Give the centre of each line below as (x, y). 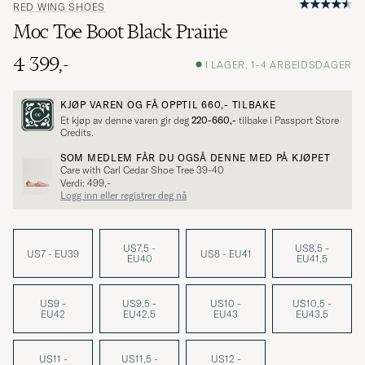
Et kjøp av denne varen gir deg (126, 121)
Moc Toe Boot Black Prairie (121, 32)
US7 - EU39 (53, 253)
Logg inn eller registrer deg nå (123, 196)
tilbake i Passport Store (288, 121)
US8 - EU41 (226, 253)
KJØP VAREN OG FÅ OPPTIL (131, 105)
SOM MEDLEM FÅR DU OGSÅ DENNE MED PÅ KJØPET (196, 158)
